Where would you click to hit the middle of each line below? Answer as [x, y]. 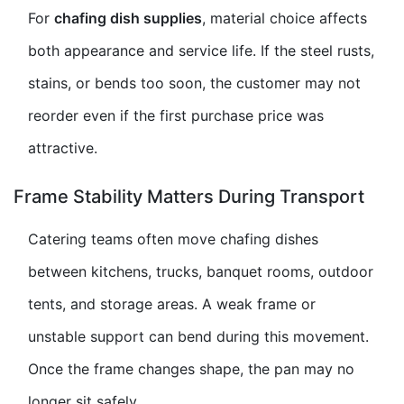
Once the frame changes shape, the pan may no [191, 368]
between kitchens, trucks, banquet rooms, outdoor [201, 271]
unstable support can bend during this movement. [198, 336]
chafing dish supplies [128, 18]
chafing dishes [269, 239]
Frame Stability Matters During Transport [189, 196]
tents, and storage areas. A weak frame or [172, 303]
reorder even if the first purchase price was [176, 115]
